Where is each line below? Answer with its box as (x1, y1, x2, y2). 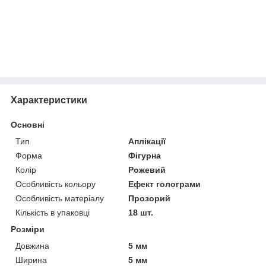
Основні (11, 119, 45, 129)
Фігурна (128, 150, 161, 160)
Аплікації (128, 136, 166, 146)
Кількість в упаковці (15, 207, 90, 217)
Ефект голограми (128, 179, 201, 189)
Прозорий (128, 193, 171, 203)
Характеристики (11, 94, 87, 105)
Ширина (15, 255, 47, 265)
